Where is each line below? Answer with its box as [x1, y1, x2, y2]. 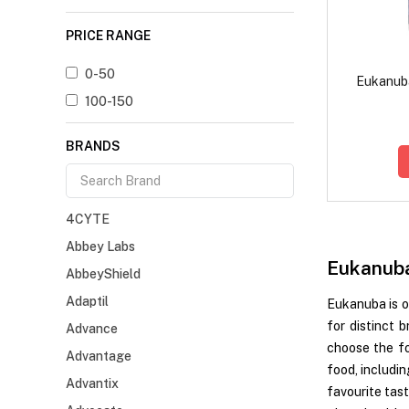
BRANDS [66, 139, 121, 154]
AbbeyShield [66, 267, 141, 282]
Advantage [66, 349, 131, 364]
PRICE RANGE [66, 28, 151, 44]
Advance [66, 321, 118, 337]
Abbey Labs [66, 239, 135, 255]
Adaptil [66, 294, 109, 309]
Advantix [66, 376, 119, 392]
